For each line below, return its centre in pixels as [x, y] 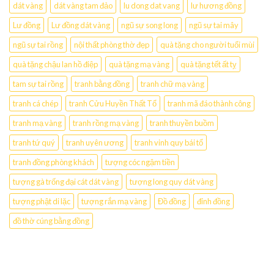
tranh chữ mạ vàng [172, 83]
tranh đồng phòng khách [54, 162]
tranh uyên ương [95, 142]
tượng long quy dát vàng [172, 181]
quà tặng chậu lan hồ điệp [55, 64]
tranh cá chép [35, 103]
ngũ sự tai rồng [38, 44]
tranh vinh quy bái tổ [169, 142]
